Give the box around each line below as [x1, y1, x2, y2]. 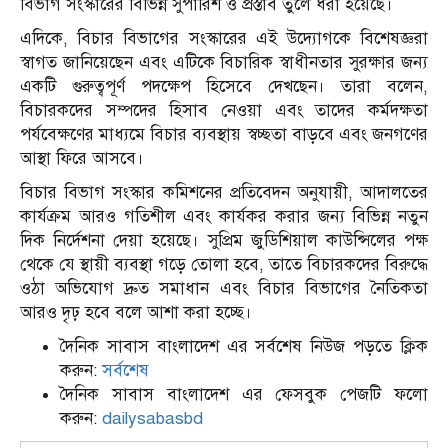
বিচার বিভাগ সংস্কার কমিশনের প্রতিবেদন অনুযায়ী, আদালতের [20, 182, 428, 204]
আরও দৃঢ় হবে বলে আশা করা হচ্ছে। [20, 302, 252, 324]
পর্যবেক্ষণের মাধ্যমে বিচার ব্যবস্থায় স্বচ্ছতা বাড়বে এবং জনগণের [20, 124, 428, 146]
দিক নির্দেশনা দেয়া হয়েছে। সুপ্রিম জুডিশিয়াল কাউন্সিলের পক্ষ [20, 230, 428, 252]
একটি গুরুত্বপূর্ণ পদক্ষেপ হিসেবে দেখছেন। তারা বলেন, [20, 76, 428, 98]
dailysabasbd [102, 408, 203, 430]
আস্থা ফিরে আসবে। [20, 148, 144, 170]
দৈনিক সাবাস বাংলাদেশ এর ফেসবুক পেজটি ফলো [60, 384, 428, 406]
